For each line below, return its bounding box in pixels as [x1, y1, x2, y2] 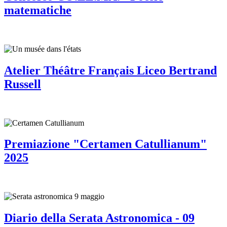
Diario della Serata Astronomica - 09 [4, 211, 195, 225]
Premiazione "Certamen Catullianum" [4, 137, 207, 151]
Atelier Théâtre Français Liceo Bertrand [4, 63, 217, 77]
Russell [4, 77, 41, 91]
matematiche [4, 3, 71, 17]
